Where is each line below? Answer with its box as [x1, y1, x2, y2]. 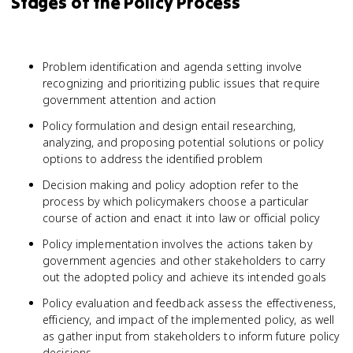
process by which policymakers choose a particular [43, 194, 309, 209]
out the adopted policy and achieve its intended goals [43, 269, 326, 284]
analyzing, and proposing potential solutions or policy [43, 135, 325, 150]
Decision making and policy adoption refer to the [43, 177, 299, 192]
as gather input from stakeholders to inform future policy [43, 329, 340, 344]
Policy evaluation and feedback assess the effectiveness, [43, 295, 336, 310]
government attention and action [43, 92, 217, 107]
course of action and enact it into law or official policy [43, 210, 321, 225]
